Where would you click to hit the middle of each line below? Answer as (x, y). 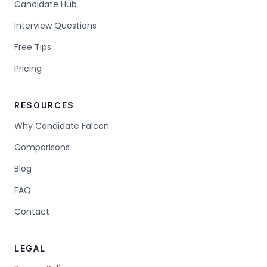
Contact (32, 212)
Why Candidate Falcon (62, 126)
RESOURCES (45, 105)
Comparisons (42, 147)
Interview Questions (55, 26)
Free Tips (33, 47)
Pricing (28, 69)
